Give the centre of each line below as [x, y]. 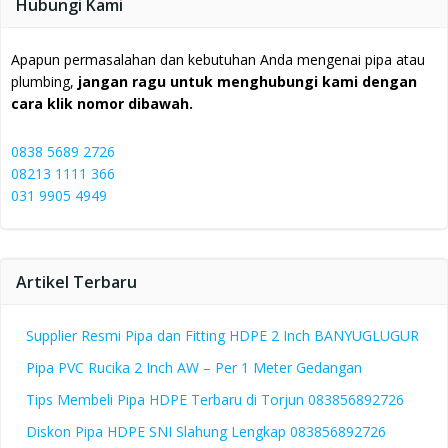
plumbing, [44, 82]
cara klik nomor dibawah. [102, 104]
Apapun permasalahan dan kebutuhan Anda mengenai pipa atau [218, 60]
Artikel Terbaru [76, 282]
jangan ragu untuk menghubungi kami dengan [247, 82]
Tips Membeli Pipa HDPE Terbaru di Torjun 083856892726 [215, 400]
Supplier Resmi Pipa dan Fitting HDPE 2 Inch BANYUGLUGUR [222, 336]
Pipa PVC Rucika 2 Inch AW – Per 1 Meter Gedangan [194, 368]
